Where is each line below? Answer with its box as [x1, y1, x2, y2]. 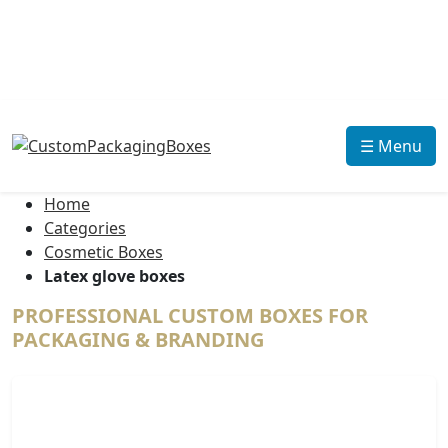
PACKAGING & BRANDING [12, 326, 264, 353]
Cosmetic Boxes [44, 241, 163, 263]
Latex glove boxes [44, 265, 185, 287]
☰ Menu [360, 135, 422, 157]
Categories [44, 217, 126, 239]
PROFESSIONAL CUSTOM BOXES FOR [12, 302, 368, 329]
